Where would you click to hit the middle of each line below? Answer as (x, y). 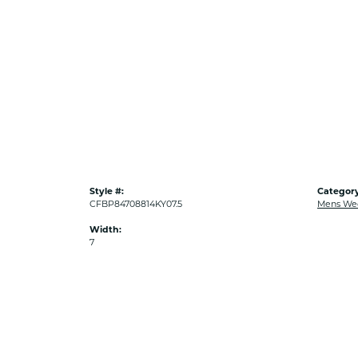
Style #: (107, 191)
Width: (105, 229)
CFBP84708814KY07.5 (136, 204)
